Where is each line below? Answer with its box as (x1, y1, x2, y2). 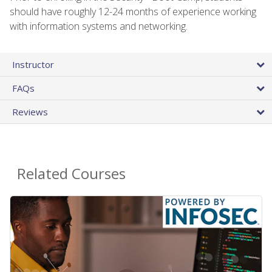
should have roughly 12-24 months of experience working (10, 5, 256, 19)
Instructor (12, 58, 54, 71)
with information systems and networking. (10, 19, 188, 33)
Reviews (12, 106, 48, 118)
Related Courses (17, 163, 126, 184)
